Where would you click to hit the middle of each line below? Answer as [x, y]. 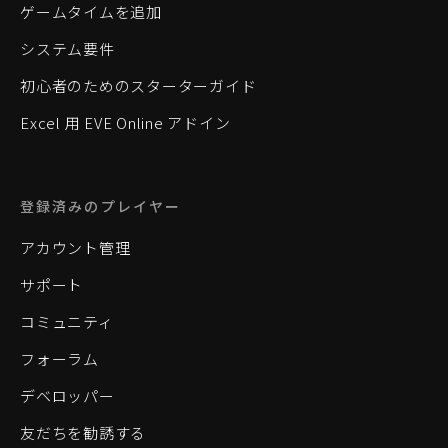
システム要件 [67, 48]
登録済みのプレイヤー [100, 206]
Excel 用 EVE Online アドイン [125, 122]
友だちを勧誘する [83, 432]
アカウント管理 [75, 247]
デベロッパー [67, 395]
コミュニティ [67, 321]
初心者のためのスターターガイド [138, 85]
